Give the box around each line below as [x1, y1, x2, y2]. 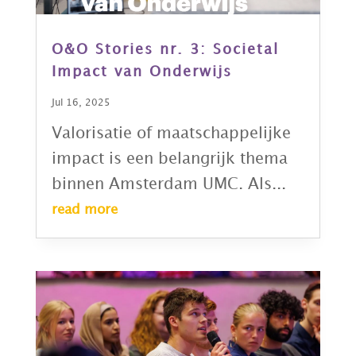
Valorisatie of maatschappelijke [51, 126, 291, 141]
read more [51, 203, 118, 217]
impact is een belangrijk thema [51, 152, 288, 167]
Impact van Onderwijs [51, 65, 232, 79]
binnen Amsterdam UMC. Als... [51, 177, 286, 192]
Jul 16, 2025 [51, 99, 110, 108]
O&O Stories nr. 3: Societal [51, 43, 279, 57]
